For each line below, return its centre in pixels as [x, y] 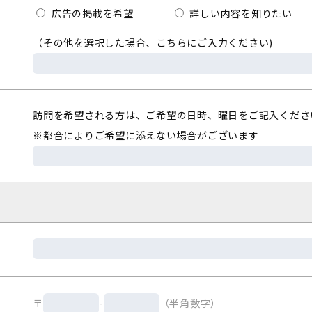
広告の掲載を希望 [91, 13]
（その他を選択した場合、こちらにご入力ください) [153, 42]
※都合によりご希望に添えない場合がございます [146, 135]
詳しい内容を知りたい [240, 13]
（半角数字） [190, 303]
